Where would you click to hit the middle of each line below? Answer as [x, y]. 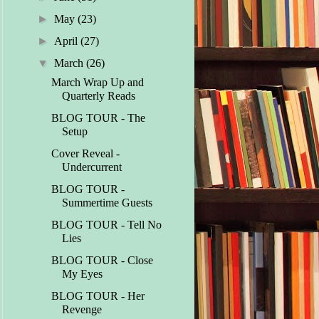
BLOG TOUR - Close [103, 261]
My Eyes [83, 274]
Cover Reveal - [86, 154]
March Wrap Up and [98, 83]
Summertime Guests [108, 203]
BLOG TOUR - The [99, 118]
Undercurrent [92, 167]
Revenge [82, 310]
